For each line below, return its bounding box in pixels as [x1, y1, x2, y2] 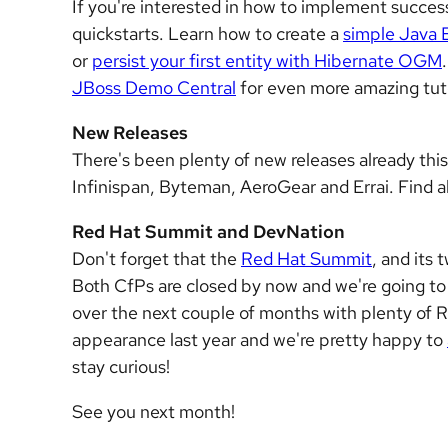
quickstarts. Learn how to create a [72, 22, 343, 45]
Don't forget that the [72, 247, 241, 270]
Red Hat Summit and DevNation [72, 220, 345, 243]
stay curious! [72, 355, 170, 378]
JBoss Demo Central [72, 76, 236, 99]
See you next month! [72, 400, 235, 423]
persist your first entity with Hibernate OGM [92, 49, 442, 72]
